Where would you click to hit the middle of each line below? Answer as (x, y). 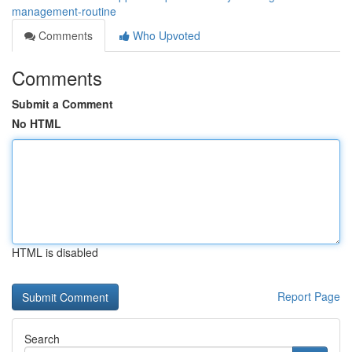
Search (42, 339)
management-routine (64, 11)
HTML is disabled (55, 252)
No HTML (37, 123)
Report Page (309, 296)
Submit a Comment (62, 104)
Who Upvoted (165, 35)
